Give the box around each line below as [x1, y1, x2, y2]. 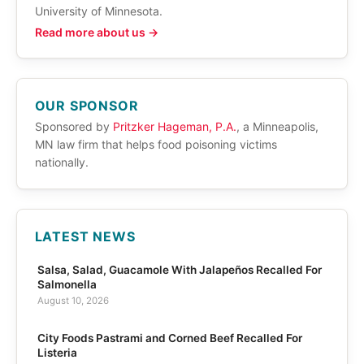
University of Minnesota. [34, 3, 162, 18]
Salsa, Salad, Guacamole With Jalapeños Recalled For [37, 262, 322, 276]
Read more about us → [34, 25, 158, 40]
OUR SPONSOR [34, 97, 139, 114]
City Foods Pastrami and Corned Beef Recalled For [37, 331, 302, 345]
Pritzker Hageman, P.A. [112, 119, 236, 134]
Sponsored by [34, 119, 113, 134]
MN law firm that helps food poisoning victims [34, 137, 277, 152]
